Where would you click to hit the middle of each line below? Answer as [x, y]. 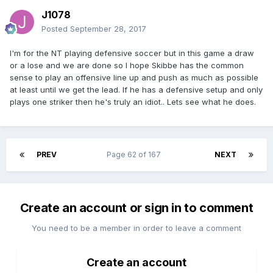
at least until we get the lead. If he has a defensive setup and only [136, 90]
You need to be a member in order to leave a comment [136, 228]
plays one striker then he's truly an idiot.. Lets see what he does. [133, 102]
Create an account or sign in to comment [136, 208]
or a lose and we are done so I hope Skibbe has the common [127, 66]
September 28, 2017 [108, 29]
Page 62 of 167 [136, 155]
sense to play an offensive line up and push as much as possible [134, 78]
